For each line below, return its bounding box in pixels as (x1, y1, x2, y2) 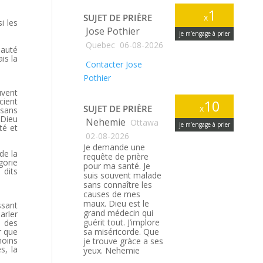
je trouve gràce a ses (83, 235, 164, 247)
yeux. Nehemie (83, 245, 140, 256)
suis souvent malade (83, 170, 162, 181)
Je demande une (83, 141, 146, 153)
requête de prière (83, 151, 149, 162)
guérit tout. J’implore (83, 217, 160, 228)
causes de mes (83, 188, 141, 200)
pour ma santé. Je (83, 160, 151, 171)
